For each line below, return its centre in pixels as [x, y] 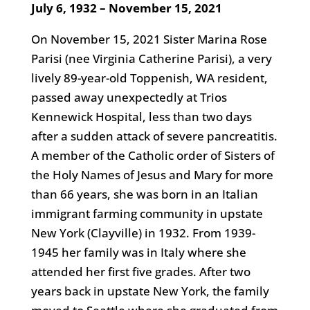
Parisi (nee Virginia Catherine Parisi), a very [151, 58]
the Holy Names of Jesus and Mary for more [152, 175]
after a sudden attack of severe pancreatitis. [154, 136]
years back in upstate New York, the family [150, 291]
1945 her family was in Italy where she [138, 252]
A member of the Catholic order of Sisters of [153, 155]
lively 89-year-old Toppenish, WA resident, [149, 78]
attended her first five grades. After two [140, 272]
